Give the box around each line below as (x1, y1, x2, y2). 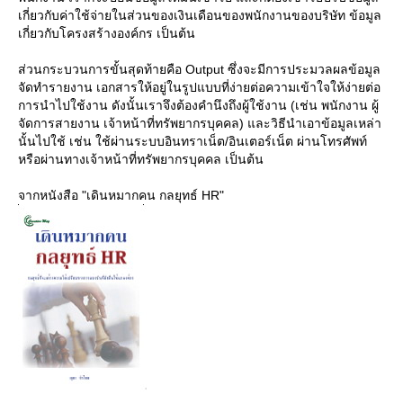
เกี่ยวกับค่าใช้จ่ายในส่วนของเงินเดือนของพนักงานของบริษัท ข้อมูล (18, 8, 381, 22)
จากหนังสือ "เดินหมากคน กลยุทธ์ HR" (18, 188, 224, 202)
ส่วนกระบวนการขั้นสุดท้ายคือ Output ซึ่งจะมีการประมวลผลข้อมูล (18, 62, 381, 76)
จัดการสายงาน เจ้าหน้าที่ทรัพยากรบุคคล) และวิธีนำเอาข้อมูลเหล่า (18, 116, 381, 130)
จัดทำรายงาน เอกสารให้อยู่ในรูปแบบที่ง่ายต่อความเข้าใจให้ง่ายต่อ (18, 80, 381, 94)
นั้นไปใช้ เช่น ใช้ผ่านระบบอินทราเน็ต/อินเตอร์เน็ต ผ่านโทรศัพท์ (18, 134, 367, 148)
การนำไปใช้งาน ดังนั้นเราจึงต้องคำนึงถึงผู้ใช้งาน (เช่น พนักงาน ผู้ (18, 98, 379, 112)
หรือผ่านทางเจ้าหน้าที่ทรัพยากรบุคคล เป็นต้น (18, 152, 264, 166)
